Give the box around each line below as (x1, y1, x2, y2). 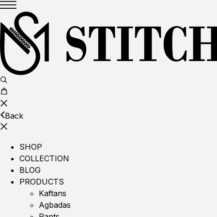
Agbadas (39, 200, 71, 210)
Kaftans (39, 188, 66, 198)
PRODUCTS (19, 177, 64, 186)
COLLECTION (19, 154, 69, 163)
